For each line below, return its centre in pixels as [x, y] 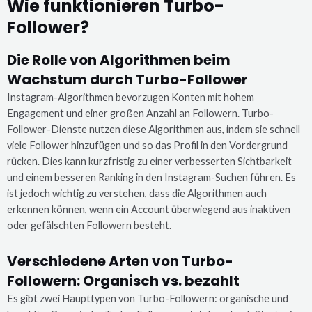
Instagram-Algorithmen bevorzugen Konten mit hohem [131, 97]
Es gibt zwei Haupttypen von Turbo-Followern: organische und [148, 298]
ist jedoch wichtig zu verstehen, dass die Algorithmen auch [137, 194]
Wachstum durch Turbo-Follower [127, 80]
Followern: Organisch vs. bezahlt [123, 280]
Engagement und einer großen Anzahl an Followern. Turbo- [140, 114]
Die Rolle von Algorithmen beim [119, 60]
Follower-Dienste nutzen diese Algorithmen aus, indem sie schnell [154, 130]
